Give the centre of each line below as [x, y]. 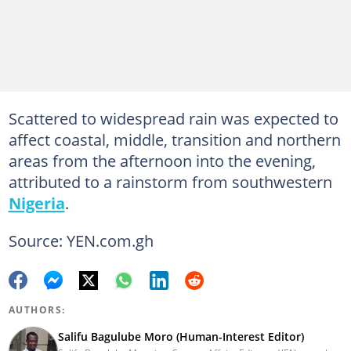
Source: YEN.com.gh [81, 241]
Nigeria [36, 203]
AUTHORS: [37, 310]
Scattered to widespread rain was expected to [173, 118]
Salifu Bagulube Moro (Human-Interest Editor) [181, 337]
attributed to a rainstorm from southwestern [170, 182]
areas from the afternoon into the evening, [162, 161]
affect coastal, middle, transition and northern [174, 139]
